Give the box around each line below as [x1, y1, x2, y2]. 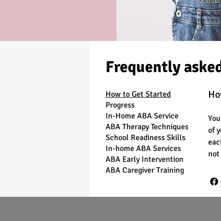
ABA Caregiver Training [106, 165, 184, 175]
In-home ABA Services [106, 144, 181, 153]
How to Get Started [106, 89, 171, 99]
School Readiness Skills [106, 133, 185, 143]
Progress [106, 100, 135, 110]
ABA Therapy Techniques [106, 122, 188, 132]
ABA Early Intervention [106, 154, 184, 164]
